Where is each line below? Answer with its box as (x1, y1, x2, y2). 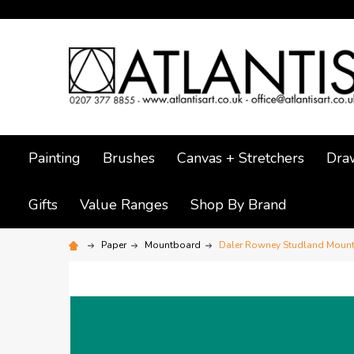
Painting (28, 148, 81, 168)
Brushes (103, 148, 155, 168)
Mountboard (145, 238, 201, 251)
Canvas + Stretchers (177, 148, 304, 168)
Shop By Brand (190, 194, 287, 214)
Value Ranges (80, 194, 168, 214)
